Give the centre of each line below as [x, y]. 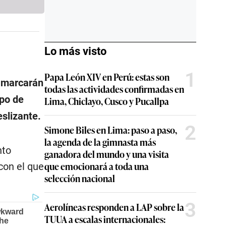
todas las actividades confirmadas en [114, 89]
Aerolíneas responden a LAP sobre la [114, 207]
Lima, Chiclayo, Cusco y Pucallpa [107, 101]
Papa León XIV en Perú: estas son [107, 77]
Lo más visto [75, 51]
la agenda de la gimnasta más [100, 142]
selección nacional [80, 178]
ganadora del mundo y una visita [107, 154]
